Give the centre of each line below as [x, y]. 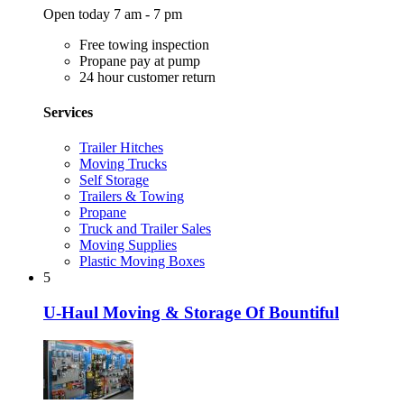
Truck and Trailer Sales [145, 229]
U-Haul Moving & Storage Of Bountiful [191, 312]
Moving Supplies [128, 245]
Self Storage [114, 180]
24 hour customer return [147, 77]
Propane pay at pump [140, 60]
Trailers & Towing [132, 197]
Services [68, 112]
